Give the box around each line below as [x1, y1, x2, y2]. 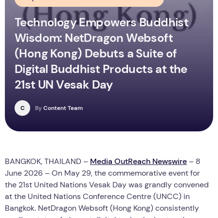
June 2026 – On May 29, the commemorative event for [5, 167, 200, 178]
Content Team [42, 104, 83, 112]
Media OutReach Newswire [90, 156, 187, 166]
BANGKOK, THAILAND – [5, 156, 90, 166]
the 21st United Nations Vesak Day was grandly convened [5, 179, 209, 190]
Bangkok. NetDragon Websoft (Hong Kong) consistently [5, 202, 199, 213]
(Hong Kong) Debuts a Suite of [15, 45, 177, 61]
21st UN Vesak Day [15, 76, 113, 92]
